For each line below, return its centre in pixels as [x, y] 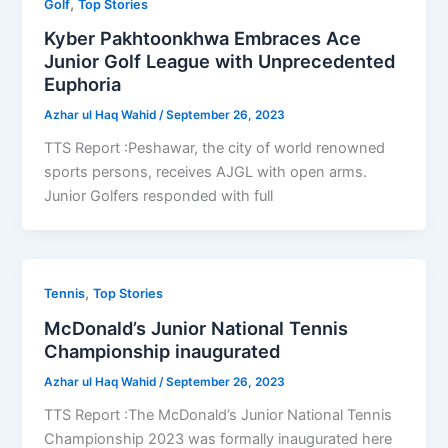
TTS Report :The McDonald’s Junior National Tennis [218, 414]
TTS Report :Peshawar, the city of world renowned [215, 148]
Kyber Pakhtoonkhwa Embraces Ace [203, 38]
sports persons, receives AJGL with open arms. [206, 172]
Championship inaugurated [162, 350]
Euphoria [83, 84]
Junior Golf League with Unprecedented [220, 61]
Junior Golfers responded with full [159, 196]
